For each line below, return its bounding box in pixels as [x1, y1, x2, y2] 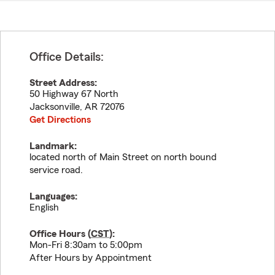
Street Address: [29, 78, 97, 88]
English [29, 203, 59, 212]
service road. [29, 165, 83, 175]
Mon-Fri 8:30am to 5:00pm [29, 240, 142, 250]
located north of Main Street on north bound [29, 152, 217, 162]
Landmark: [29, 141, 77, 151]
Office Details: [29, 51, 104, 63]
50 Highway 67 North [29, 89, 118, 99]
